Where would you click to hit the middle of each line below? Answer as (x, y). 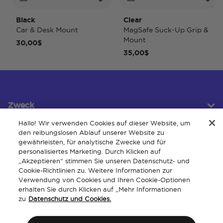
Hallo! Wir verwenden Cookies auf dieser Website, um (105, 123)
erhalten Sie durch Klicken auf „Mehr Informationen (100, 189)
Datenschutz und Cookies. (70, 199)
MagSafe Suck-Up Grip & (155, 30)
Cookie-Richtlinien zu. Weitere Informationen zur (96, 170)
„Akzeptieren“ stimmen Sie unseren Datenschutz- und (104, 161)
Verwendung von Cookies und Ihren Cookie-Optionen (105, 180)
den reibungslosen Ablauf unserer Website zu (92, 132)
